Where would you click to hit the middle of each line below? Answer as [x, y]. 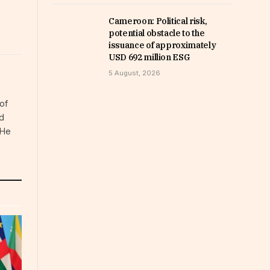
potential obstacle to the [157, 33]
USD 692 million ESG [149, 58]
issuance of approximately [162, 46]
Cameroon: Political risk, [158, 21]
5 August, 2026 [134, 73]
